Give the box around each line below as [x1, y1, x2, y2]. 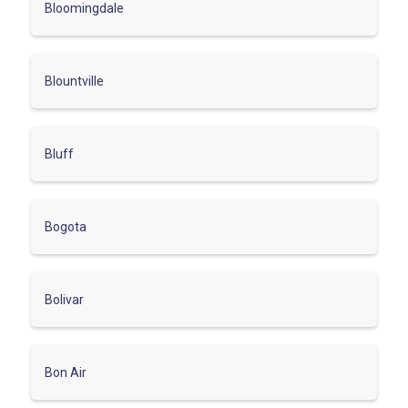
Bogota [45, 219, 87, 234]
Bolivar [45, 291, 84, 307]
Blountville [45, 73, 104, 88]
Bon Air [45, 364, 87, 380]
